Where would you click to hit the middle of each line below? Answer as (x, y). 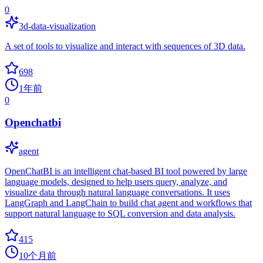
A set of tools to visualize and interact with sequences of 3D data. (125, 46)
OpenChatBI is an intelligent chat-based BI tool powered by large (126, 171)
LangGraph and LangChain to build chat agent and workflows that (128, 203)
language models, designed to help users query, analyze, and (116, 181)
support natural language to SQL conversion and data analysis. (120, 213)
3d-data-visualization (57, 26)
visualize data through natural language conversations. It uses (117, 192)
